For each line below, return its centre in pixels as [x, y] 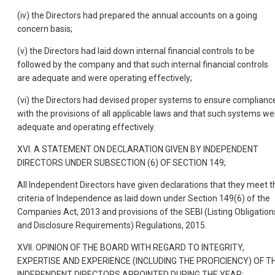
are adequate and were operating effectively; [105, 78]
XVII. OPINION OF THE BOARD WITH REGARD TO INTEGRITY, [131, 247]
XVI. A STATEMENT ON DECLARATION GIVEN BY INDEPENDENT [138, 149]
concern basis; [45, 29]
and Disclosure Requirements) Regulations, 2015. [112, 225]
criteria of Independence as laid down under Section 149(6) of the [144, 198]
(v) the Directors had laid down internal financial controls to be [136, 51]
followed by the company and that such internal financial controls [143, 64]
